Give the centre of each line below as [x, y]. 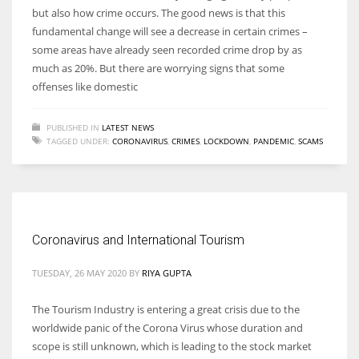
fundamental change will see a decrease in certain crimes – [170, 31]
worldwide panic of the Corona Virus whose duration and [167, 327]
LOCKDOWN [226, 141]
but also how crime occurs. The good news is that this [159, 12]
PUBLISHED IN [73, 127]
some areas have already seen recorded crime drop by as [167, 49]
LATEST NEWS [128, 127]
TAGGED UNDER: [78, 141]
